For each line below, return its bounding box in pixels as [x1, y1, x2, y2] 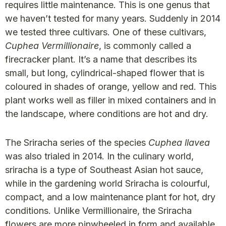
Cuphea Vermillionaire [5, 40, 99, 51]
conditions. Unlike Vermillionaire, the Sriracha [5, 205, 192, 216]
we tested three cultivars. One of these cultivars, [5, 27, 206, 38]
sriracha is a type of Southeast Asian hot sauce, [5, 164, 203, 176]
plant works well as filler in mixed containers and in [5, 95, 216, 106]
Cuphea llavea [148, 137, 210, 148]
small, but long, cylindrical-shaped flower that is [5, 68, 204, 79]
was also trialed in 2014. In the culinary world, [5, 151, 194, 162]
